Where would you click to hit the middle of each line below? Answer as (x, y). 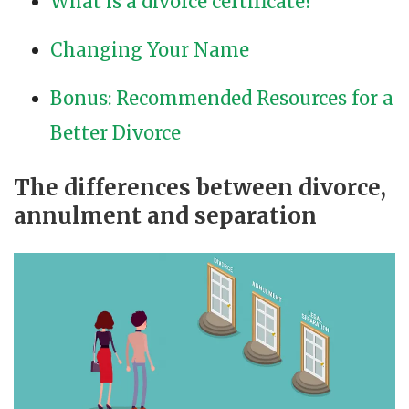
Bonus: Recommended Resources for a (222, 99)
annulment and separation (165, 216)
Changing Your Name (150, 50)
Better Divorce (115, 133)
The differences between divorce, (200, 188)
